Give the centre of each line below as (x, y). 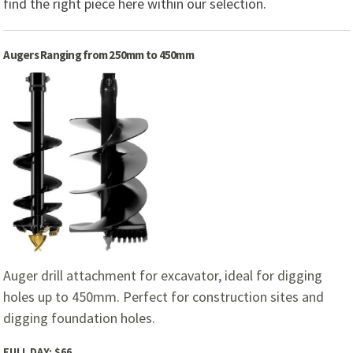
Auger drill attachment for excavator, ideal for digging (163, 275)
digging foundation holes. (80, 318)
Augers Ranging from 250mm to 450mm (98, 55)
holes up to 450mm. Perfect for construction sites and (164, 296)
